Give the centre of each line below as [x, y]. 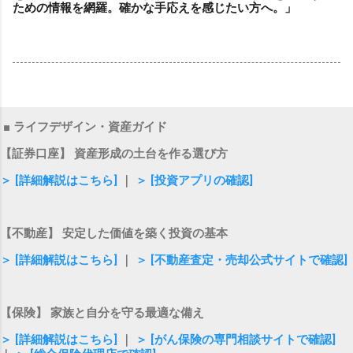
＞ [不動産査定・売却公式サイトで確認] [242, 260]
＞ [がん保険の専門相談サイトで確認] [236, 339]
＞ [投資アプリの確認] [194, 180]
